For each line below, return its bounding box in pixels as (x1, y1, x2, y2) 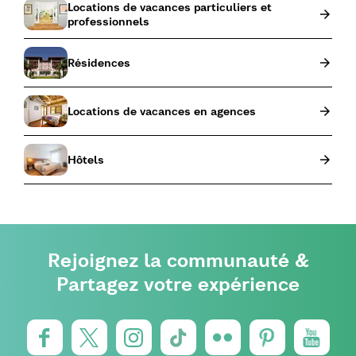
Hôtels (68, 153, 104, 168)
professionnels (68, 14, 149, 29)
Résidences (68, 56, 130, 71)
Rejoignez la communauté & (47, 248, 309, 273)
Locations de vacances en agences (68, 104, 256, 119)
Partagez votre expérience (56, 272, 300, 296)
